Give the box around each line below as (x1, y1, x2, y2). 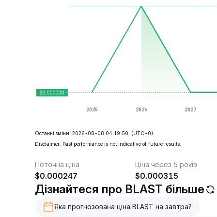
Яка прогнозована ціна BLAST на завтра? (54, 202, 192, 211)
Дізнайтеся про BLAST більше (35, 182, 204, 196)
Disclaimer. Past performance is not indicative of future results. (35, 141, 181, 147)
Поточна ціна (35, 160, 79, 169)
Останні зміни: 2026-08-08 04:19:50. (35, 130, 130, 136)
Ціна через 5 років (135, 160, 197, 169)
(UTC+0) (131, 130, 153, 136)
